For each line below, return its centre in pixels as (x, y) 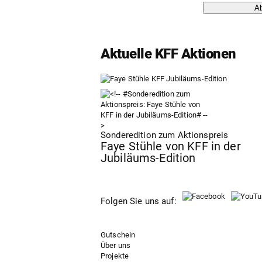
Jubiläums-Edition (148, 158)
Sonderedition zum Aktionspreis (165, 135)
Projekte (115, 256)
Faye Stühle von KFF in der (171, 146)
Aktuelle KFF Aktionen (168, 54)
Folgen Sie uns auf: (139, 201)
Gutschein (118, 235)
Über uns (116, 245)
